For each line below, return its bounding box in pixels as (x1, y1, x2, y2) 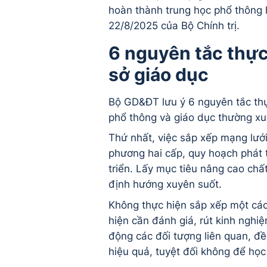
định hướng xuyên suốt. (108, 178, 222, 191)
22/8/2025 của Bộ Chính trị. (108, 19, 240, 32)
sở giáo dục (108, 63, 213, 85)
